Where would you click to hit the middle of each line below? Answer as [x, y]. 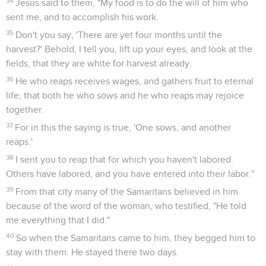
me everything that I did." [58, 220]
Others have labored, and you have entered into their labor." [130, 174]
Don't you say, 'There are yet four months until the [119, 35]
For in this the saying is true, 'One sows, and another [123, 127]
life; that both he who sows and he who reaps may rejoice [125, 95]
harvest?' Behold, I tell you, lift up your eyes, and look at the [129, 49]
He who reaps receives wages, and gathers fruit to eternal [135, 81]
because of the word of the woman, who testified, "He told [126, 206]
